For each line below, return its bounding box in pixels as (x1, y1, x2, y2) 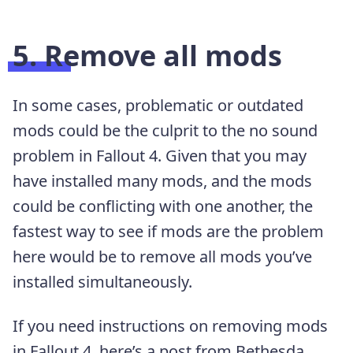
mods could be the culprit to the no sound (13, 120, 318, 142)
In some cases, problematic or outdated (13, 95, 303, 117)
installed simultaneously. (13, 271, 192, 293)
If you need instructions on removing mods (13, 315, 328, 337)
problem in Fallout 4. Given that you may (13, 145, 307, 167)
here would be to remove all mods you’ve (13, 246, 312, 268)
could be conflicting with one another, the (13, 195, 313, 217)
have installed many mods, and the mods (13, 170, 312, 192)
